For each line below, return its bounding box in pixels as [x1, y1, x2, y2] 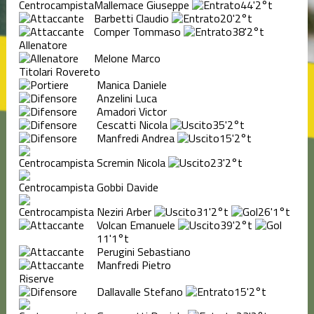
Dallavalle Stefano [96, 282, 183, 300]
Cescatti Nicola [96, 116, 168, 133]
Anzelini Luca [96, 89, 157, 107]
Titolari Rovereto [18, 62, 100, 80]
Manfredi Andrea [96, 129, 175, 146]
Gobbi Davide [96, 178, 158, 196]
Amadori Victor [96, 102, 167, 120]
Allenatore [18, 36, 67, 53]
